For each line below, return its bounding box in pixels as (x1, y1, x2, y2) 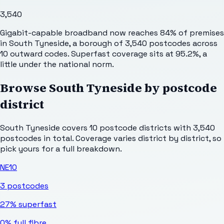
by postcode (142, 79, 217, 96)
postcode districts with (97, 122, 191, 133)
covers (60, 122, 89, 133)
